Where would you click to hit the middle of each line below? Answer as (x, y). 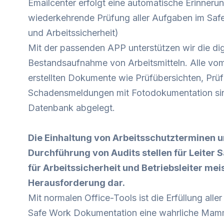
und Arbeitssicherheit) (73, 33)
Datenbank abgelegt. (71, 108)
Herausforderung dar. (76, 183)
